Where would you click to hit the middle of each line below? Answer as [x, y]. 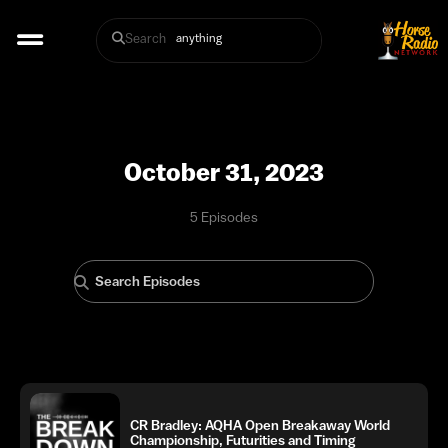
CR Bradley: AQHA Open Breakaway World [260, 425]
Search [145, 38]
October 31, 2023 [224, 172]
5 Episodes [224, 217]
